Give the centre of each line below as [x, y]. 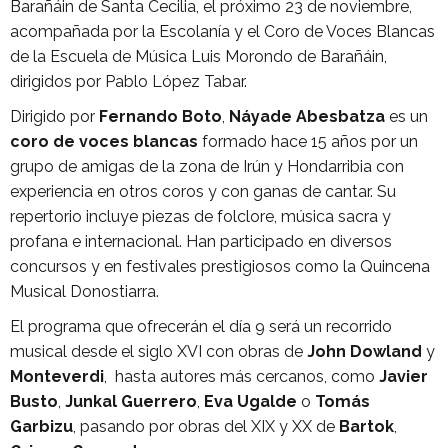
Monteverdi [57, 376]
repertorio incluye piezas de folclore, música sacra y [200, 216]
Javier [403, 376]
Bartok [366, 426]
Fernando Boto [160, 116]
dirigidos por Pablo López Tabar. [128, 81]
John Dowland [364, 351]
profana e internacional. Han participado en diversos [201, 241]
